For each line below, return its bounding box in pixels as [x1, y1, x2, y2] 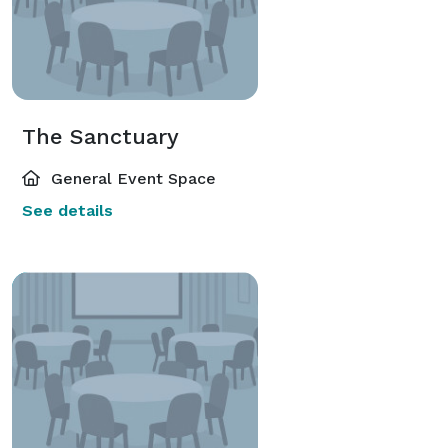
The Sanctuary [22, 123, 179, 149]
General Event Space [46, 168, 216, 188]
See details [22, 200, 113, 220]
